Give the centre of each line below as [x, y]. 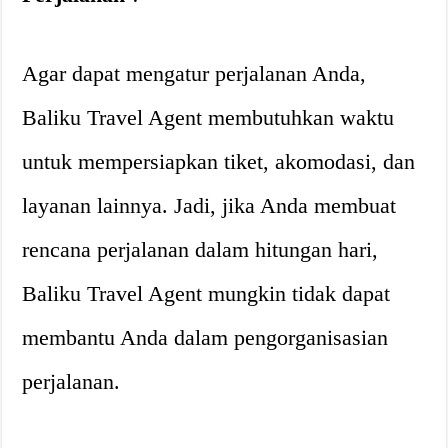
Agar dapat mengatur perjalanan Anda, [194, 73]
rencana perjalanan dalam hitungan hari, [200, 249]
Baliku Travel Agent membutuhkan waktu [208, 117]
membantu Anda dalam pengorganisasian [205, 337]
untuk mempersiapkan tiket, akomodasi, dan [219, 161]
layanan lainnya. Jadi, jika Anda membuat [209, 205]
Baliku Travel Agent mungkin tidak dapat [206, 293]
